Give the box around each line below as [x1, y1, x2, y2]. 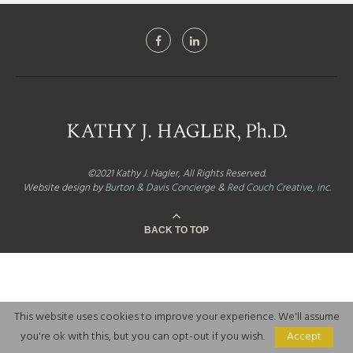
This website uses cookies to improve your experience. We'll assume [13, 308, 340, 326]
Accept [286, 328, 321, 346]
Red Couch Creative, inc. [226, 180, 331, 196]
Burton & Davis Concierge [104, 180, 215, 196]
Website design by [22, 180, 105, 196]
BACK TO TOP [144, 225, 209, 236]
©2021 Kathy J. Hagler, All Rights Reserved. [87, 165, 266, 182]
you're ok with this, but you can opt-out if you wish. [20, 328, 267, 346]
